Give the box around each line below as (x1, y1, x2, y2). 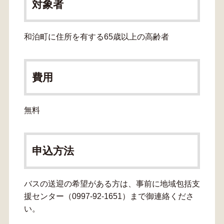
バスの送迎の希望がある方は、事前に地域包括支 (23, 179, 200, 188)
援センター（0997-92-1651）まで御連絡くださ (23, 192, 194, 201)
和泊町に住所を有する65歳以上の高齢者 (23, 32, 169, 41)
